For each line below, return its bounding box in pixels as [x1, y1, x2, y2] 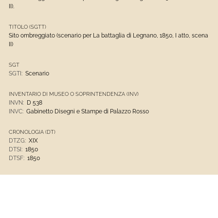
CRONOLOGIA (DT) [9, 128, 55, 135]
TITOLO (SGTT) [9, 23, 46, 30]
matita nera [25, 183, 56, 191]
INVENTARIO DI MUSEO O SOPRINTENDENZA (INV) [9, 91, 139, 97]
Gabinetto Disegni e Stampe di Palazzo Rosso [26, 108, 149, 115]
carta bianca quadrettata [25, 192, 92, 200]
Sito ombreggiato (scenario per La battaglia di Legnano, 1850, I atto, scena [9, 32, 208, 39]
